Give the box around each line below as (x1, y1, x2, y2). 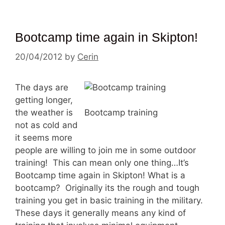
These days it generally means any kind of (15, 207, 186, 218)
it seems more (15, 132, 72, 143)
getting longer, (15, 94, 73, 105)
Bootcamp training (84, 107, 158, 118)
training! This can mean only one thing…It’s (15, 157, 189, 168)
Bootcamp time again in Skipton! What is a (15, 170, 185, 180)
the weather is (15, 107, 73, 118)
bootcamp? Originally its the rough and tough (15, 182, 199, 193)
